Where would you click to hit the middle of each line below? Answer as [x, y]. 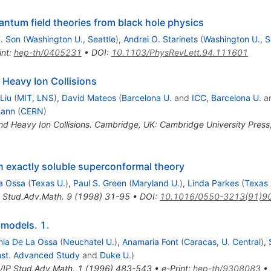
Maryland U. [155, 183]
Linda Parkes [213, 183]
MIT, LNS [35, 98]
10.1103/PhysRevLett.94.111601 [179, 53]
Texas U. [48, 183]
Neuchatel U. [88, 242]
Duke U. [115, 255]
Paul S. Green [100, 183]
